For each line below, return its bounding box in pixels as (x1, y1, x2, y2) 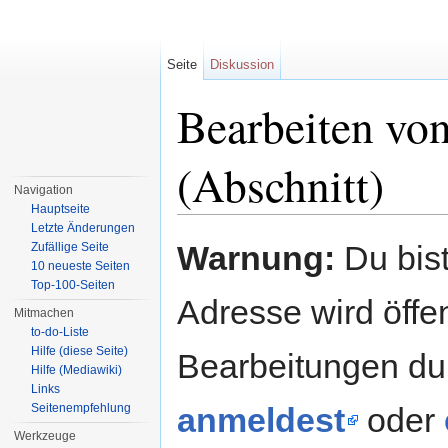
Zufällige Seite (31, 240, 110, 254)
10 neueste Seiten (31, 259, 131, 273)
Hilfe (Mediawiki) (31, 363, 123, 377)
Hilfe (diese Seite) (31, 344, 129, 358)
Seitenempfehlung (31, 401, 132, 415)
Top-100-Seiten (31, 278, 116, 292)
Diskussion (210, 57, 275, 72)
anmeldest (177, 401, 345, 440)
